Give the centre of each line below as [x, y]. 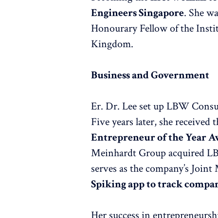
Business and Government [150, 75]
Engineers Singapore [138, 13]
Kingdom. [112, 44]
